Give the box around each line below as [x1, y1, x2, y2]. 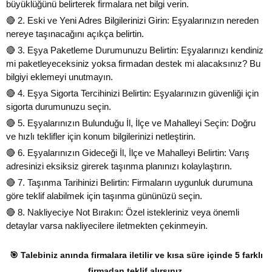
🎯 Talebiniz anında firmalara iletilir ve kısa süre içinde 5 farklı [9, 250, 263, 260]
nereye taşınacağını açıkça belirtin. [6, 28, 144, 39]
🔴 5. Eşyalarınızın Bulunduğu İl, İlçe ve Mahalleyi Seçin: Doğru [6, 117, 256, 128]
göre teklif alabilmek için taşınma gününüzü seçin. [6, 190, 202, 201]
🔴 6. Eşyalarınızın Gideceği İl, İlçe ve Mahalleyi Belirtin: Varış [6, 147, 250, 158]
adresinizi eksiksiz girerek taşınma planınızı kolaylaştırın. [6, 160, 232, 171]
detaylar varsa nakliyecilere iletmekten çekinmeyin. [6, 220, 208, 231]
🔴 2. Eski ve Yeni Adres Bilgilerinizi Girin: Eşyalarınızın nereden [6, 15, 259, 25]
